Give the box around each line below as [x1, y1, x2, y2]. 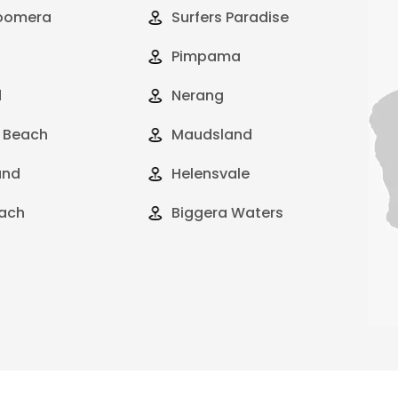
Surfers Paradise [171, 6, 290, 28]
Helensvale [171, 163, 251, 184]
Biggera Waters [171, 202, 284, 223]
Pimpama [171, 45, 242, 67]
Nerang [171, 84, 225, 106]
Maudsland [171, 123, 253, 145]
